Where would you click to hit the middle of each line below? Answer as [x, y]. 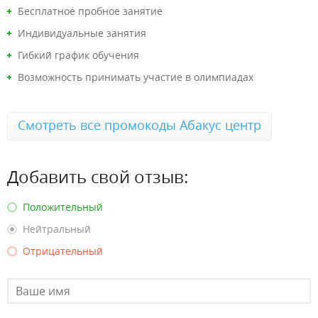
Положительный [63, 207]
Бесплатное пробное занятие [90, 11]
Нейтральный [57, 229]
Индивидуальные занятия [82, 33]
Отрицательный [63, 251]
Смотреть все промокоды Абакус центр [139, 125]
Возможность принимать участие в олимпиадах [136, 77]
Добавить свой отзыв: [98, 176]
